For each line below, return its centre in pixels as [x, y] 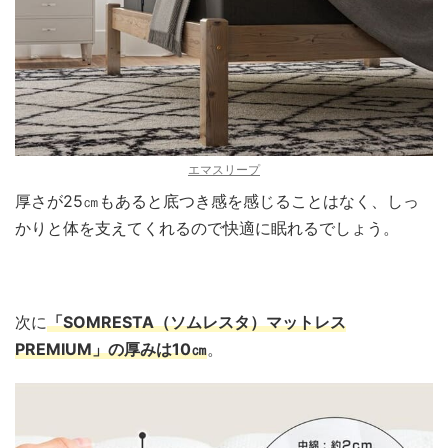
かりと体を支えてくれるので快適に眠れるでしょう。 [207, 228]
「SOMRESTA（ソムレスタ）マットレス [196, 322]
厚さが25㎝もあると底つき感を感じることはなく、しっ [217, 201]
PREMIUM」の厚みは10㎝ [111, 349]
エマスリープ [224, 170]
